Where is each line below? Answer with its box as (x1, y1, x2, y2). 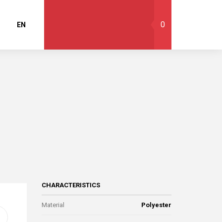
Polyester (141, 201, 171, 209)
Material (42, 201, 64, 209)
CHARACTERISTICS (42, 181, 100, 189)
